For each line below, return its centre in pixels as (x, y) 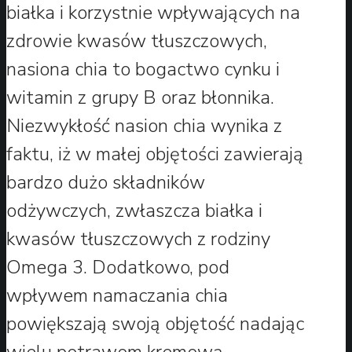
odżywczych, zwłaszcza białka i (134, 210)
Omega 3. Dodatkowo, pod (118, 267)
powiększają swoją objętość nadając (155, 323)
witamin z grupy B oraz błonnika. (140, 97)
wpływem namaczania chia (117, 295)
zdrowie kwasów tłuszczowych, (137, 40)
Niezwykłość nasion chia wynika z (144, 125)
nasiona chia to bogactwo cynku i (143, 69)
